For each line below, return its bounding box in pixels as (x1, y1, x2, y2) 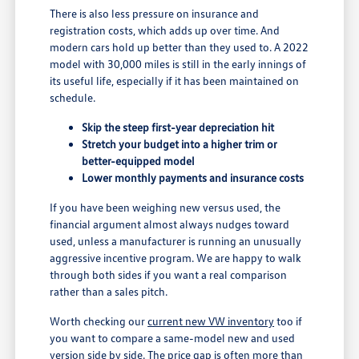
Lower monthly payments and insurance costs (82, 170, 305, 184)
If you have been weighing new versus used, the (50, 200, 281, 214)
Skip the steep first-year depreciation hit (82, 119, 275, 134)
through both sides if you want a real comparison (50, 267, 288, 281)
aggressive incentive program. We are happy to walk (50, 250, 302, 264)
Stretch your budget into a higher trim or (82, 136, 278, 151)
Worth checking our (50, 313, 148, 328)
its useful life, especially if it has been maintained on (50, 73, 300, 87)
